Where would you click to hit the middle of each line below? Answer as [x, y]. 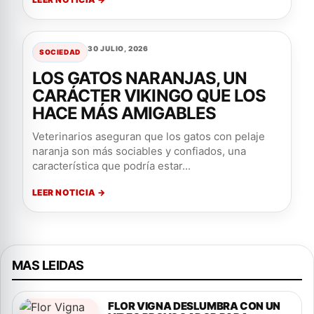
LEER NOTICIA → [69, 192]
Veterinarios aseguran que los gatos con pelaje [149, 136]
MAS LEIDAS [48, 265]
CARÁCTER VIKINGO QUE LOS [149, 96]
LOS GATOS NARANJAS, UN [139, 78]
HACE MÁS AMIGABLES [124, 113]
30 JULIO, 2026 [118, 48]
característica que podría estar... [111, 166]
